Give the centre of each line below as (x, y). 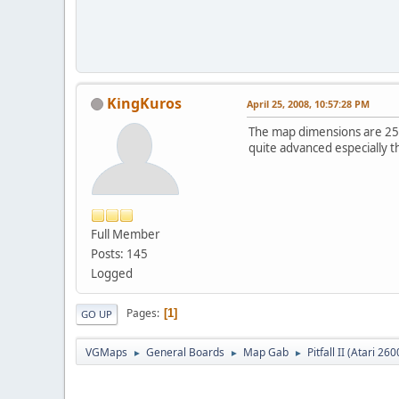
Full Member (126, 234)
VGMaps (106, 352)
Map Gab (266, 352)
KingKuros (144, 103)
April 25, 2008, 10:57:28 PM (308, 103)
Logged (112, 273)
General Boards (185, 352)
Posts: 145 (119, 253)
